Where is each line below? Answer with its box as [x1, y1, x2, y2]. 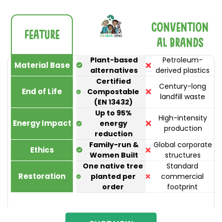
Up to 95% [95, 108, 132, 118]
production [164, 123, 202, 134]
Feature [24, 27, 60, 42]
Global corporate [153, 139, 212, 150]
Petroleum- [163, 55, 203, 65]
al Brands [156, 35, 204, 49]
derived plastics [156, 65, 210, 75]
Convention [151, 19, 209, 34]
